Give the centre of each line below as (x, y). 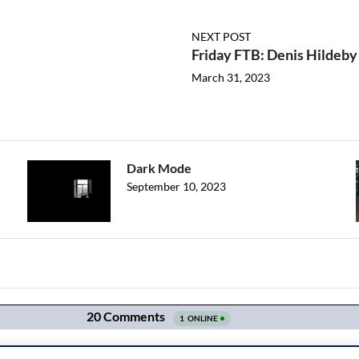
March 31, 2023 (231, 78)
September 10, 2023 (176, 187)
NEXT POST (221, 37)
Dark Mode (159, 168)
